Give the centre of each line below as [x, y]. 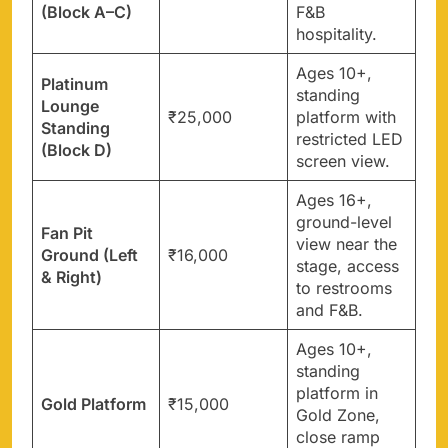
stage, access [347, 265]
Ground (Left [89, 254]
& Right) [71, 276]
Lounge [70, 105]
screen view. [343, 160]
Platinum [74, 83]
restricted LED [349, 138]
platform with [346, 116]
